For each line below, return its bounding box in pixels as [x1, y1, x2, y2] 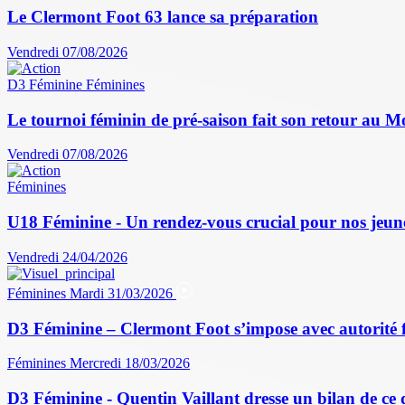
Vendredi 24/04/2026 [7, 249, 127, 265]
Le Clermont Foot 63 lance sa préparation [7, 7, 318, 27]
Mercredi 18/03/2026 [70, 355, 190, 372]
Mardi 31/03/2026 [70, 285, 176, 301]
